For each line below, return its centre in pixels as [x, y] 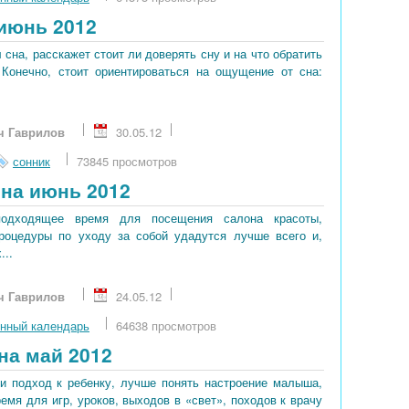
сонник [31, 162]
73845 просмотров [127, 162]
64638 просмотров [166, 326]
